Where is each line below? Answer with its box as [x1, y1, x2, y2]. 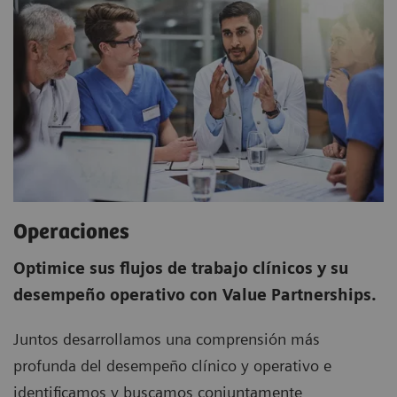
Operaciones [13, 221, 129, 245]
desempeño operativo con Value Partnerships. [13, 285, 377, 305]
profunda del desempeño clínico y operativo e [13, 356, 331, 376]
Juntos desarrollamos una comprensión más [13, 330, 320, 349]
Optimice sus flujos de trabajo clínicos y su [13, 259, 348, 278]
